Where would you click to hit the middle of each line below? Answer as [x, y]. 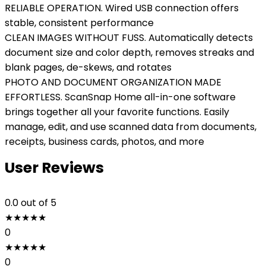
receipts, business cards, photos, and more [104, 142]
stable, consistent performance [79, 23]
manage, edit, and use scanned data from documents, [131, 127]
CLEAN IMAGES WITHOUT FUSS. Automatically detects [129, 38]
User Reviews [54, 168]
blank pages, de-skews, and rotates [88, 67]
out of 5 [39, 203]
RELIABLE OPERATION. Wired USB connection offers [122, 8]
